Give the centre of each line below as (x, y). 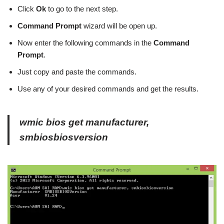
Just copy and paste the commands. (77, 72)
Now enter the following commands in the (85, 43)
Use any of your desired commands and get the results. (108, 89)
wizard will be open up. (119, 26)
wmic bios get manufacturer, (84, 122)
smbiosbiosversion (64, 137)
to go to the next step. (83, 9)
